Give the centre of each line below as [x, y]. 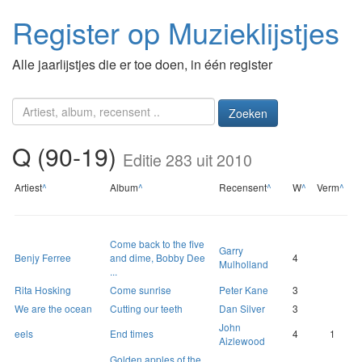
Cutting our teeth [146, 309]
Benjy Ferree [43, 258]
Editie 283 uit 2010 [187, 160]
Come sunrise [141, 290]
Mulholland [244, 264]
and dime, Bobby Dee [158, 258]
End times [132, 334]
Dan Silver [242, 309]
